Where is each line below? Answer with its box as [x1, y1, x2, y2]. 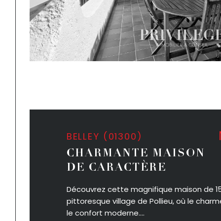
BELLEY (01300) [73, 130, 143, 143]
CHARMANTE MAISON [66, 148, 205, 159]
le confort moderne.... [66, 207, 145, 218]
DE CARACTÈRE [66, 163, 167, 174]
